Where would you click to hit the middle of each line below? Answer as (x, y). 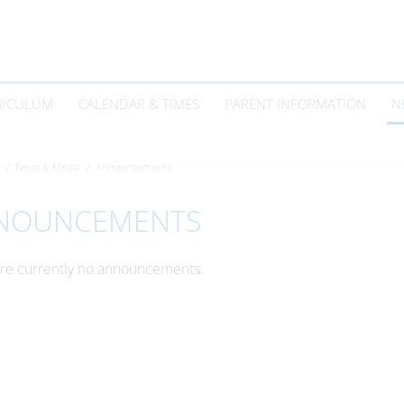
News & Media (47, 166)
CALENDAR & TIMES (139, 104)
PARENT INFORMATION (295, 104)
